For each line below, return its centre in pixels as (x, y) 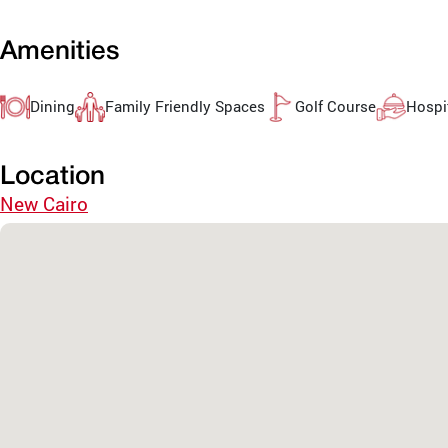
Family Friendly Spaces (185, 106)
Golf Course (335, 106)
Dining (52, 106)
